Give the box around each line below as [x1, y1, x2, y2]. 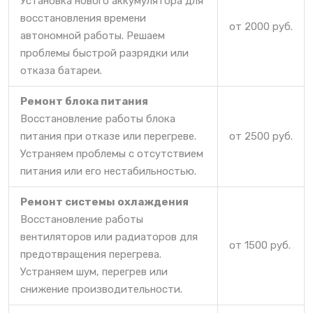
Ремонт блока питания [20, 95, 148, 108]
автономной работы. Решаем [20, 29, 165, 43]
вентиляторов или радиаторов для [20, 231, 198, 244]
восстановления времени [20, 12, 146, 25]
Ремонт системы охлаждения [20, 196, 189, 209]
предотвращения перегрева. [20, 248, 161, 261]
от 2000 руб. [229, 20, 293, 34]
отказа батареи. [20, 64, 102, 78]
